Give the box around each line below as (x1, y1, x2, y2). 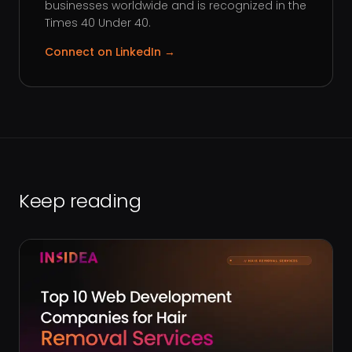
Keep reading (19, 188, 141, 214)
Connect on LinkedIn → (45, 44, 175, 60)
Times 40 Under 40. (45, 15, 151, 31)
